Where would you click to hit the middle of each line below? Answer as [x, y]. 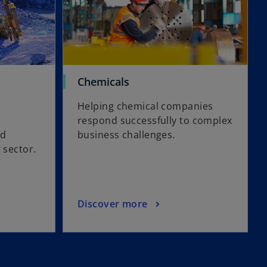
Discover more [113, 204]
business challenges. [126, 135]
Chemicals [103, 82]
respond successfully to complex [155, 121]
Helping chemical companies [145, 106]
